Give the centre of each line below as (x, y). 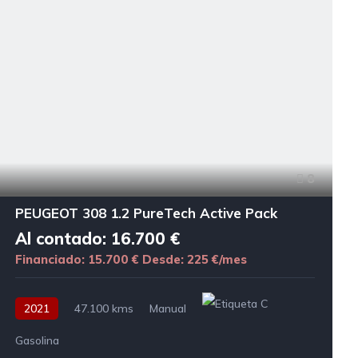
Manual (167, 309)
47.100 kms (103, 309)
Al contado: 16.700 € (97, 239)
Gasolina (37, 341)
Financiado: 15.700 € (78, 260)
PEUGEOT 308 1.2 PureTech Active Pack (146, 213)
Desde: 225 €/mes (194, 260)
